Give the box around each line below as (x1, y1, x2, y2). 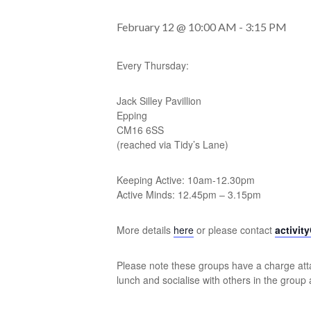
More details (117, 223, 174, 237)
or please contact (194, 223, 275, 237)
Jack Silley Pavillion (117, 94, 201, 108)
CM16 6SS (117, 123, 164, 137)
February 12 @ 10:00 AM (117, 20, 237, 33)
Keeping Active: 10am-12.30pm (117, 173, 255, 187)
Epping (117, 108, 147, 122)
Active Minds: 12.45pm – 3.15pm (117, 187, 261, 201)
